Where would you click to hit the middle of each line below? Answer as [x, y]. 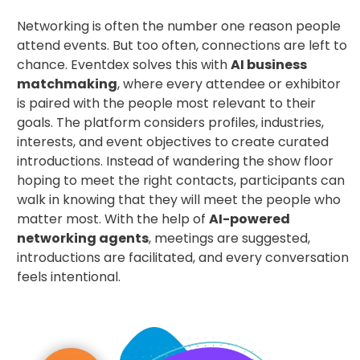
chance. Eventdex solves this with [124, 65]
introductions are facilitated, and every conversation [183, 258]
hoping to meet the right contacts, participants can [181, 181]
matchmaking [67, 84]
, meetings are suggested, [229, 239]
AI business [269, 65]
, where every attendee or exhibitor [229, 84]
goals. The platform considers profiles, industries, [170, 123]
